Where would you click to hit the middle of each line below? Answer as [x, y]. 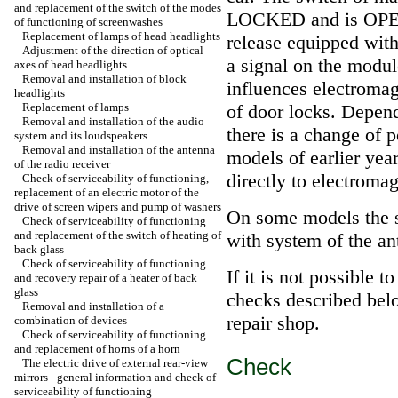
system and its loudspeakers [81, 135]
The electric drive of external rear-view [115, 363]
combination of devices [71, 320]
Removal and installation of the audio [113, 121]
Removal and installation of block [104, 79]
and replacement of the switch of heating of [118, 235]
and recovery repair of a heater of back [106, 278]
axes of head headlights [71, 64]
